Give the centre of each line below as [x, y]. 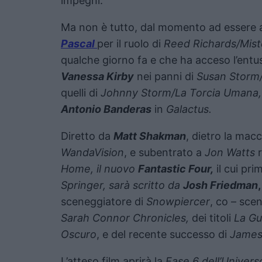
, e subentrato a [164, 152]
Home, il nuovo [99, 168]
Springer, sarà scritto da [122, 185]
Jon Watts [230, 152]
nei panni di [165, 76]
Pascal [79, 43]
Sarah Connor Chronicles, [125, 218]
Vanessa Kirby [97, 76]
